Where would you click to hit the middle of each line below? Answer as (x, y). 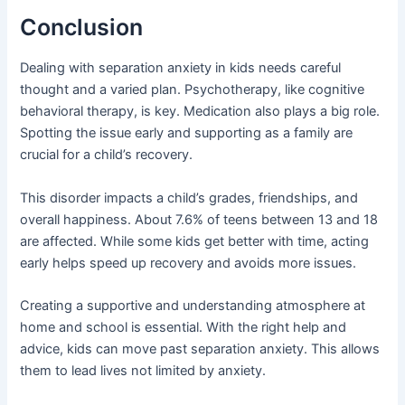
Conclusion (82, 27)
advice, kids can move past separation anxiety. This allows (200, 348)
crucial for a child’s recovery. (107, 155)
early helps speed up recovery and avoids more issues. (188, 263)
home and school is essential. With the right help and (184, 327)
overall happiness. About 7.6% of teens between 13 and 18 (199, 219)
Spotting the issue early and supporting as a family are (187, 133)
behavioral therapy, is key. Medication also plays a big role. (200, 112)
